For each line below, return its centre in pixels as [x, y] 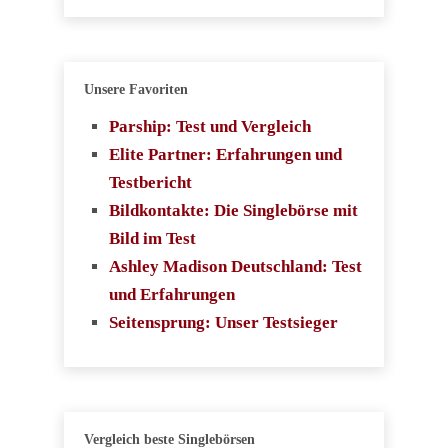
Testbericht [150, 182]
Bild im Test [152, 238]
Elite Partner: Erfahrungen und [225, 154]
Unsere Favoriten [136, 89]
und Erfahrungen [172, 294]
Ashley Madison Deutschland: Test [235, 266]
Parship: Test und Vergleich [210, 126]
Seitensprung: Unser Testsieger [223, 322]
